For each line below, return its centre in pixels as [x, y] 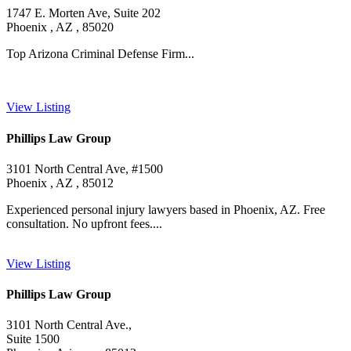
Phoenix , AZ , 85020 [60, 27]
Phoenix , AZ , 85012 [60, 183]
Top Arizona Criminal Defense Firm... [100, 53]
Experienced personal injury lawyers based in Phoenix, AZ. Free [166, 209]
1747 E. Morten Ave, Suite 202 [83, 13]
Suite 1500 [33, 339]
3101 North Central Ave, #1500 [85, 168]
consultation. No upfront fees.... [84, 223]
